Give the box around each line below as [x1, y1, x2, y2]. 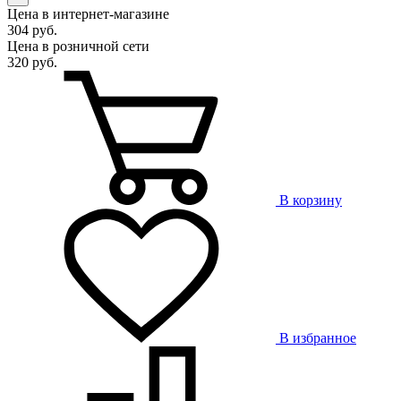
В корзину [279, 192, 342, 209]
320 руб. [7, 55, 57, 71]
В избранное [279, 330, 356, 346]
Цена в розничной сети [7, 38, 149, 55]
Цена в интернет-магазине [7, 6, 169, 22]
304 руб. [7, 22, 57, 38]
